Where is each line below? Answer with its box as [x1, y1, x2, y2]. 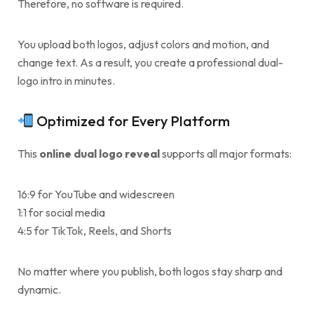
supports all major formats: [160, 146, 292, 161]
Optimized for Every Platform [33, 112, 230, 130]
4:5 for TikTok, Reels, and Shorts [18, 224, 172, 238]
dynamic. [18, 282, 61, 297]
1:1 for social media [18, 205, 105, 220]
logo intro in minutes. [18, 74, 115, 88]
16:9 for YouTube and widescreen [18, 187, 175, 202]
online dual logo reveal [39, 146, 160, 161]
